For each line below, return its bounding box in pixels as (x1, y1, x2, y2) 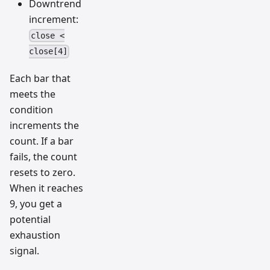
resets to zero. (10, 166, 75, 180)
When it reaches (10, 181, 83, 195)
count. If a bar (10, 134, 74, 148)
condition (10, 103, 53, 117)
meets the (10, 87, 55, 101)
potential (10, 213, 51, 227)
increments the (10, 119, 79, 133)
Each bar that (10, 72, 71, 86)
